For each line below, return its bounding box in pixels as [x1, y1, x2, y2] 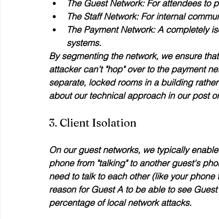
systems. [66, 37, 101, 48]
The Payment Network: [66, 24, 155, 35]
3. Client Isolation [49, 116, 136, 130]
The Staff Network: [66, 11, 138, 22]
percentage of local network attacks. [49, 197, 192, 208]
